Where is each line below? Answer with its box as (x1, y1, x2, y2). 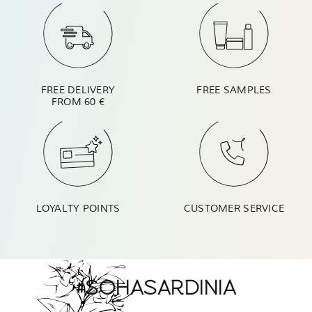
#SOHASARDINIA (75, 275, 237, 299)
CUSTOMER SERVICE (183, 202, 285, 214)
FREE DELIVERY (40, 84, 116, 96)
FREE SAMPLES (196, 84, 272, 96)
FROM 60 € (51, 95, 105, 108)
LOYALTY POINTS (36, 202, 120, 214)
